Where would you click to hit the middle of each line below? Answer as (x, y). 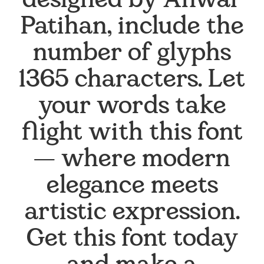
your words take (132, 106)
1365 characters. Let (132, 80)
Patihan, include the (132, 27)
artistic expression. (132, 212)
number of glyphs (132, 53)
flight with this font (132, 133)
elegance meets (132, 186)
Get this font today (132, 239)
